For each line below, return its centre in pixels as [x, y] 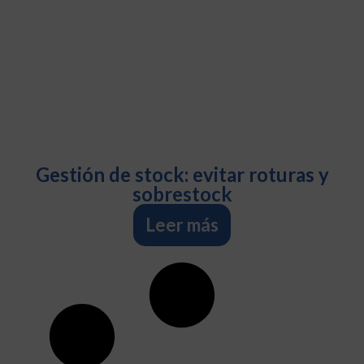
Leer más [182, 225]
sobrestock [182, 194]
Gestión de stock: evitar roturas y [182, 175]
